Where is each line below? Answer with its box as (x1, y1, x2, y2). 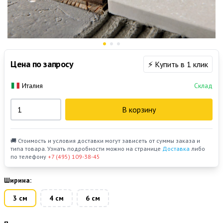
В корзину (121, 105, 156, 115)
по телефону (10, 153, 48, 161)
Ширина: (4, 176, 31, 185)
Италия (21, 81, 43, 91)
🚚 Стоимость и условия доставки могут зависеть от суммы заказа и (10, 137, 200, 145)
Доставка (162, 145, 190, 153)
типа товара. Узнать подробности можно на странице (10, 145, 162, 153)
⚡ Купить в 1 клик (148, 59, 208, 70)
